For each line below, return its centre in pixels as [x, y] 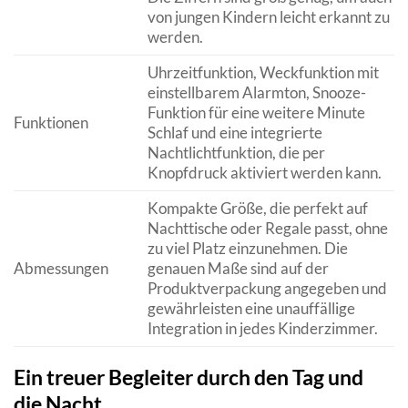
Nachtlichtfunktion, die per [236, 152]
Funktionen [51, 122]
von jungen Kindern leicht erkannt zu [268, 16]
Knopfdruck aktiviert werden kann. [264, 172]
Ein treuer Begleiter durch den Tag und [189, 377]
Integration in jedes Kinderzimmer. [262, 328]
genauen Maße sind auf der [238, 268]
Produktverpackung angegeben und [267, 288]
